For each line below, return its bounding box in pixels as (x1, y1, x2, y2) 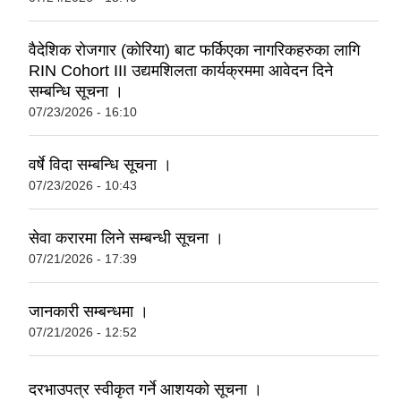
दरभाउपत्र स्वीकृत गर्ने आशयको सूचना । (29, 380, 262, 398)
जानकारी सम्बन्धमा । (29, 303, 149, 321)
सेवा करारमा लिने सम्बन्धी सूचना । (29, 229, 224, 248)
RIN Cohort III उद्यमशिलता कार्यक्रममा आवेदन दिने (29, 62, 333, 81)
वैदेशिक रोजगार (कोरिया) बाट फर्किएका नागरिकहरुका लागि (29, 41, 360, 60)
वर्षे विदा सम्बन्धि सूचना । (29, 156, 172, 175)
